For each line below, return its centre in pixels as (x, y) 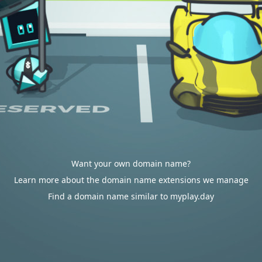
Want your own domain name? (131, 163)
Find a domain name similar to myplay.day (131, 196)
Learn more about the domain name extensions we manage (131, 180)
